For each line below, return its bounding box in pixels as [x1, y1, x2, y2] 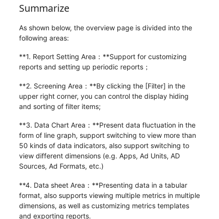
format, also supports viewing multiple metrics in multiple [19, 191, 200, 199]
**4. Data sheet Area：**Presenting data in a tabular [19, 180, 187, 189]
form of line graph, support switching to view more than [19, 131, 196, 140]
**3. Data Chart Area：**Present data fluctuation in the [19, 121, 196, 130]
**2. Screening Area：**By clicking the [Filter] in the [19, 81, 185, 90]
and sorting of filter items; [19, 102, 101, 110]
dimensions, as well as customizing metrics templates [19, 201, 189, 210]
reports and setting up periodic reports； [19, 63, 150, 71]
